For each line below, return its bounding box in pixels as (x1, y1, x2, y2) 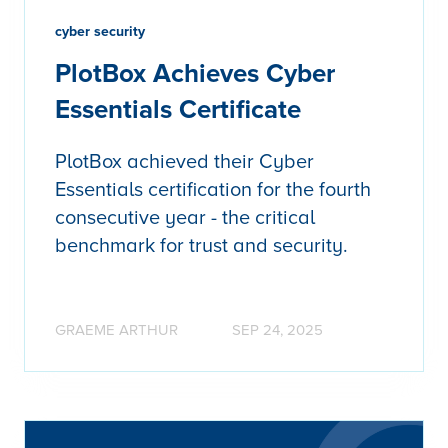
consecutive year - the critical (55, 206, 315, 231)
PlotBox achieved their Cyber (55, 150, 314, 175)
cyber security (55, 23, 145, 41)
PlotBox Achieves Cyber (55, 58, 335, 91)
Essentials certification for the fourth (55, 178, 371, 203)
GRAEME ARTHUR (55, 321, 178, 340)
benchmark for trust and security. (55, 234, 348, 259)
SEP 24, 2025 (232, 321, 323, 340)
